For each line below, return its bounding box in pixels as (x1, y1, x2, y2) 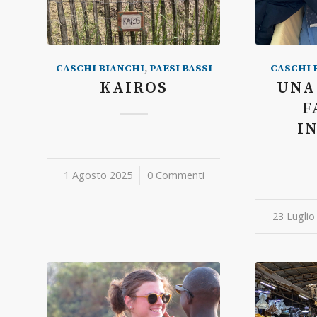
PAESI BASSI (149, 62, 212, 75)
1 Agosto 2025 (63, 168, 132, 182)
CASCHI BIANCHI (55, 62, 144, 75)
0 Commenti (146, 168, 204, 182)
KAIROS (100, 78, 168, 98)
